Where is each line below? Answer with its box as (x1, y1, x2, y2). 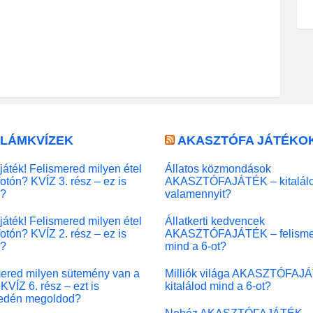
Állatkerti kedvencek (165, 214, 265, 227)
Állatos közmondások (165, 161, 271, 175)
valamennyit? (165, 187, 231, 200)
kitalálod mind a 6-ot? (165, 279, 271, 292)
